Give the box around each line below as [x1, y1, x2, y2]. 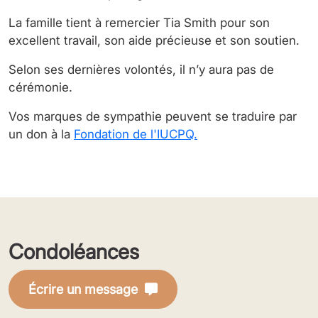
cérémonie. [9, 80, 72, 94]
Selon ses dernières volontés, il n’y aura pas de [9, 62, 274, 77]
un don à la [9, 127, 74, 141]
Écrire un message [28, 281, 138, 297]
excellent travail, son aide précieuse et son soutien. [9, 33, 300, 48]
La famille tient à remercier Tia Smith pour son [9, 16, 270, 30]
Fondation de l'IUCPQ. [74, 127, 197, 141]
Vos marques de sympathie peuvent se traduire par [9, 109, 297, 124]
